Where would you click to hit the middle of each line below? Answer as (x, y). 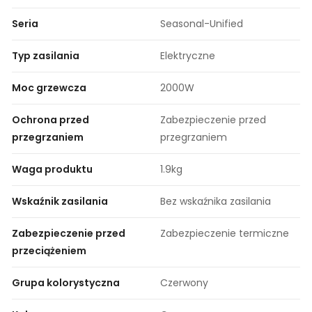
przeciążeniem (49, 250)
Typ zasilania (46, 55)
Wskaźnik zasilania (60, 201)
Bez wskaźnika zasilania (216, 201)
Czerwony (184, 282)
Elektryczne (188, 55)
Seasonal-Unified (202, 23)
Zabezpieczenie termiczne (225, 233)
